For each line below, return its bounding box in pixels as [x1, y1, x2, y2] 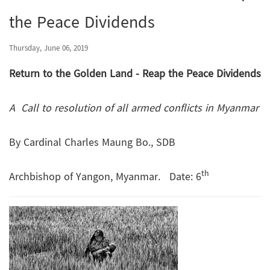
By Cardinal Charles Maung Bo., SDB [9, 134, 175, 152]
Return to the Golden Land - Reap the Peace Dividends [9, 65, 261, 84]
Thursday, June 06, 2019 [9, 42, 88, 55]
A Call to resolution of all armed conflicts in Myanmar [9, 99, 259, 118]
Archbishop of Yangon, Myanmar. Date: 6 [9, 168, 201, 187]
